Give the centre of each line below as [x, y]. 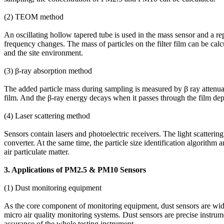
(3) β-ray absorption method [48, 70]
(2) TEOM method [34, 16]
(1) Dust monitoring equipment [53, 187]
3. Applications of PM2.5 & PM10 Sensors [75, 169]
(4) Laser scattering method [47, 115]
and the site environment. [43, 52]
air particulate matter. [37, 151]
